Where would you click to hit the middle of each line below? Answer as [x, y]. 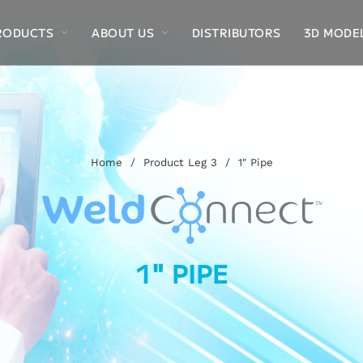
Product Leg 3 [180, 162]
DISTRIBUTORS [236, 32]
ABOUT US [123, 32]
